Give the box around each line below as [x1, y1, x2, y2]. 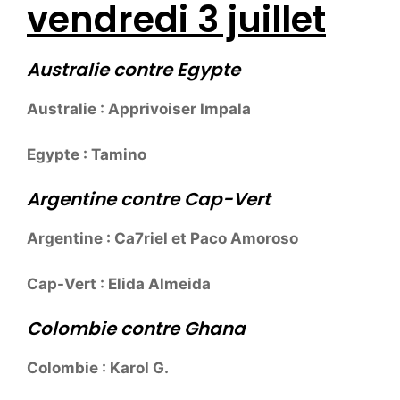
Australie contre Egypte [27, 57, 240, 83]
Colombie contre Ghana [27, 316, 246, 342]
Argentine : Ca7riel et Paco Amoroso [27, 229, 298, 248]
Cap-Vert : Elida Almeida [27, 274, 211, 293]
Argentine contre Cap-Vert [27, 187, 271, 212]
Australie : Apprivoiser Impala [27, 100, 251, 119]
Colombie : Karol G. [27, 359, 169, 378]
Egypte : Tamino [27, 145, 146, 163]
